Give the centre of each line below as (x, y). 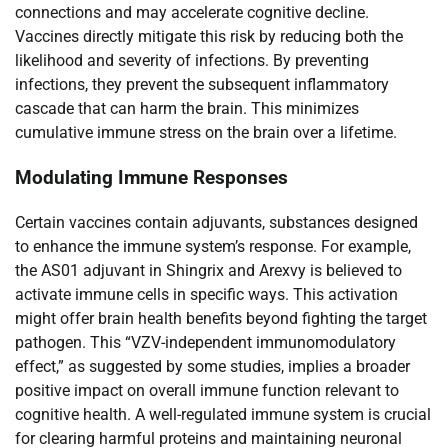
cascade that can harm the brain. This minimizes (187, 109)
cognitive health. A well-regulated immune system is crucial (223, 414)
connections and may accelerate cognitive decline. (192, 13)
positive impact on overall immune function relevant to (207, 390)
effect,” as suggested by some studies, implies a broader (212, 366)
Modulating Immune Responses (151, 178)
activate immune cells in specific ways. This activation (206, 294)
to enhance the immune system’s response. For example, (213, 246)
